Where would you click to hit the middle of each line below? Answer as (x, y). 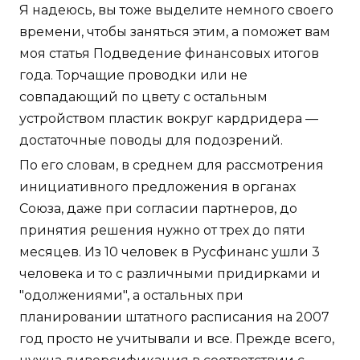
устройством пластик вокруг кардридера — (169, 119)
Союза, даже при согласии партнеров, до (158, 209)
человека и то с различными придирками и (170, 274)
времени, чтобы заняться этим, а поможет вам (175, 32)
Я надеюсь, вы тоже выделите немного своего (176, 10)
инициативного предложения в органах (157, 187)
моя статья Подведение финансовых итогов (169, 54)
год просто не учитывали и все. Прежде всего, (177, 339)
